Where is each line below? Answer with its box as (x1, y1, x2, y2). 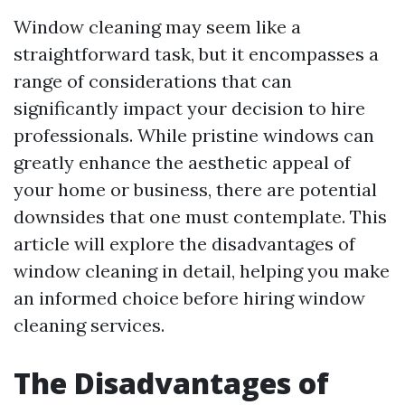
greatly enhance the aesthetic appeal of (14, 151, 351, 174)
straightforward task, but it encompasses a (14, 42, 379, 65)
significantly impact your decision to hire (14, 97, 365, 119)
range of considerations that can (14, 70, 292, 92)
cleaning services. (14, 314, 165, 336)
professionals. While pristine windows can (14, 124, 374, 146)
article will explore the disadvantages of (14, 232, 355, 255)
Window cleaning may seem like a (14, 15, 301, 38)
